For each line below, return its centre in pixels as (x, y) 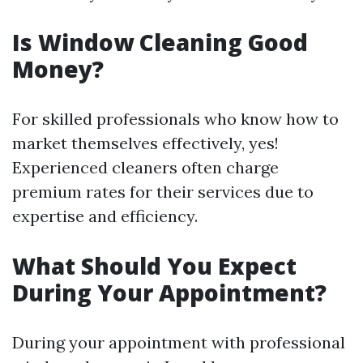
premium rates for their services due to (163, 192)
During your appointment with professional (179, 342)
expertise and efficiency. (105, 216)
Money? (58, 69)
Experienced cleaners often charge (145, 167)
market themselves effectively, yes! (145, 143)
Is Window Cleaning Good (160, 42)
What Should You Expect (154, 266)
